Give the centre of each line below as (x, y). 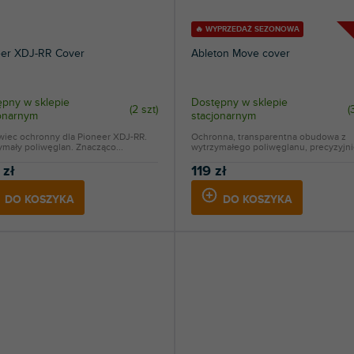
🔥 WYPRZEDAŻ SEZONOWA (247, 30)
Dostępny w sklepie (239, 103)
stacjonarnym (223, 116)
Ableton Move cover (240, 54)
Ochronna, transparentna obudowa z (268, 137)
